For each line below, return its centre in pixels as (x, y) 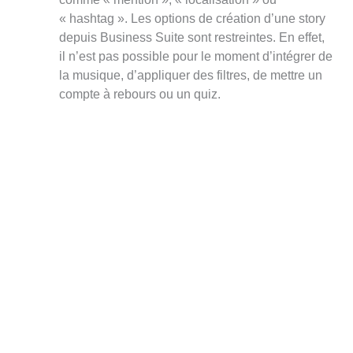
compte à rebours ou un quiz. (139, 94)
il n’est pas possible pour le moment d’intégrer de (195, 56)
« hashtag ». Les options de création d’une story (192, 19)
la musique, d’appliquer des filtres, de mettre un (190, 75)
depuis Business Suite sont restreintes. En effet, (191, 37)
